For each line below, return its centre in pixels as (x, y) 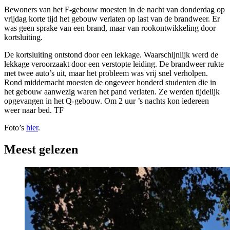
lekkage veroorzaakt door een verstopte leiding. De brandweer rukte (114, 64)
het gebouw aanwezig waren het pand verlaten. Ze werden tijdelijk (112, 91)
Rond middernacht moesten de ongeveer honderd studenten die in (110, 82)
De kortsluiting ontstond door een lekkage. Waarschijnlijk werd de (111, 54)
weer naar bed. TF (34, 110)
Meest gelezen (41, 149)
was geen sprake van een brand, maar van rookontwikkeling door (110, 28)
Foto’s (15, 127)
